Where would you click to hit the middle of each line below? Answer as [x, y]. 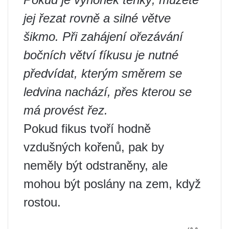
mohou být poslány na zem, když [112, 184]
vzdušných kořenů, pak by [94, 147]
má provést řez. [66, 110]
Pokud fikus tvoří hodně [87, 128]
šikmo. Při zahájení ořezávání [103, 36]
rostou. [42, 202]
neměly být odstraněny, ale [96, 165]
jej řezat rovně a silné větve [97, 18]
